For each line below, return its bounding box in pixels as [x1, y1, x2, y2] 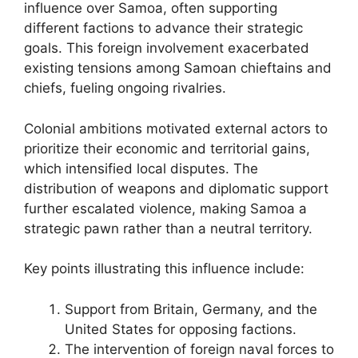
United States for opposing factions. [65, 320, 296, 337]
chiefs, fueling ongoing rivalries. [24, 80, 226, 96]
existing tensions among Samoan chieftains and [24, 60, 332, 76]
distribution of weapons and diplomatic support [24, 180, 328, 197]
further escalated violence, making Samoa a [24, 200, 307, 217]
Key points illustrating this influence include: [24, 261, 304, 276]
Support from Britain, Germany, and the [65, 300, 317, 317]
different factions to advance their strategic [24, 20, 303, 36]
